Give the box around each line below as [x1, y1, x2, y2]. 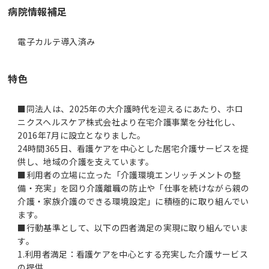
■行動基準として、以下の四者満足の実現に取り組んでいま [17, 221, 249, 234]
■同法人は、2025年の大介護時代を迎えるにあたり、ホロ [17, 102, 243, 115]
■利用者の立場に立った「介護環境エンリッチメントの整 [17, 168, 241, 181]
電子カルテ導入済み [17, 35, 95, 47]
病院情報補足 [8, 4, 67, 19]
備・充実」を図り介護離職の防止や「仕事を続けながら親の [17, 181, 250, 194]
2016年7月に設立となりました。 [17, 128, 146, 141]
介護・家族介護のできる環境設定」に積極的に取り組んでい [17, 195, 249, 207]
